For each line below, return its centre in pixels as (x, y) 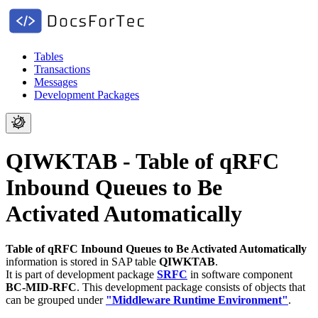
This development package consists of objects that (194, 287)
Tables (49, 56)
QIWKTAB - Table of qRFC (142, 161)
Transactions (62, 69)
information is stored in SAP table (82, 261)
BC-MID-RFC (41, 287)
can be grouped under (56, 300)
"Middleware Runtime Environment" (197, 300)
